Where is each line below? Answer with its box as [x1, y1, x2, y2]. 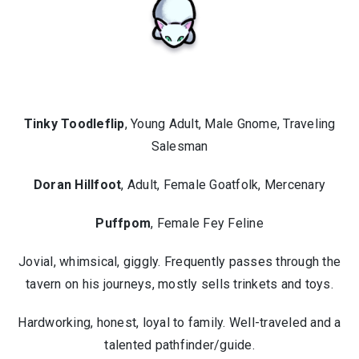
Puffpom [95, 216, 151, 231]
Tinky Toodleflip [23, 116, 125, 131]
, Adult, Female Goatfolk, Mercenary [121, 177, 326, 192]
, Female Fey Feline [151, 216, 264, 231]
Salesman [151, 139, 208, 154]
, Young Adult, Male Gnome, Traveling [124, 116, 336, 131]
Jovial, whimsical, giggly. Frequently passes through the [18, 254, 341, 269]
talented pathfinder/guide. [104, 337, 255, 353]
